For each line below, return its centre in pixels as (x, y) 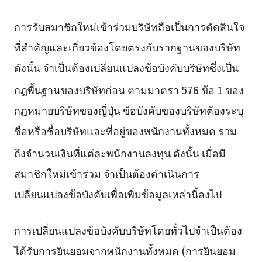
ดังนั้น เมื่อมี (199, 152)
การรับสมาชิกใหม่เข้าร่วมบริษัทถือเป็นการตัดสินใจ (129, 26)
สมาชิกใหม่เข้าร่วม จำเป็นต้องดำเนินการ (106, 173)
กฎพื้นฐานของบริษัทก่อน (70, 89)
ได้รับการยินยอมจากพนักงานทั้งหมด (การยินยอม (125, 250)
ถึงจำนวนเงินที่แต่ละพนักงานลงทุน (93, 152)
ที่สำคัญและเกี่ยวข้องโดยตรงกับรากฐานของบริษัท (127, 46)
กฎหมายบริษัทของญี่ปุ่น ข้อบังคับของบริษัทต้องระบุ (128, 110)
